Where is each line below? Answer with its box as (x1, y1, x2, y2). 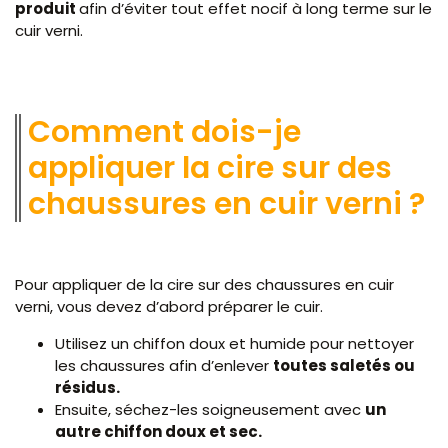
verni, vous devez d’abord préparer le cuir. (15, 296, 327, 318)
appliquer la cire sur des (28, 146, 392, 189)
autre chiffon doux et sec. (55, 420, 265, 442)
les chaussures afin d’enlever (55, 354, 273, 376)
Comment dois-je (28, 110, 301, 153)
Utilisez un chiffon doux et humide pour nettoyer (55, 332, 414, 354)
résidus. (55, 376, 120, 398)
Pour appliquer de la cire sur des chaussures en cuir (15, 274, 394, 296)
